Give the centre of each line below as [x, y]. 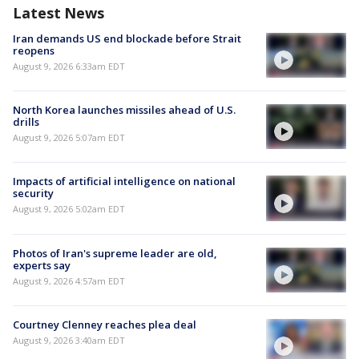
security [33, 194]
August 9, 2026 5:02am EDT [69, 209]
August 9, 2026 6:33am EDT [69, 66]
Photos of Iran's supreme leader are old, [115, 253]
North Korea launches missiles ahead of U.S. [124, 110]
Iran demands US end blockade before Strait [127, 38]
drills [26, 122]
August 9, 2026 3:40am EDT [69, 340]
